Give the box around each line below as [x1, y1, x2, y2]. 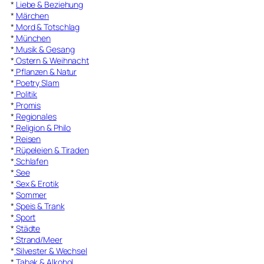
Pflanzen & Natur [14, 65, 77, 77]
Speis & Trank [14, 200, 65, 212]
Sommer [15, 189, 47, 200]
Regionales [14, 110, 57, 122]
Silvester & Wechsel [14, 245, 87, 256]
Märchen [15, 9, 49, 21]
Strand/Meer [14, 233, 62, 245]
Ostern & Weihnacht [14, 54, 90, 66]
